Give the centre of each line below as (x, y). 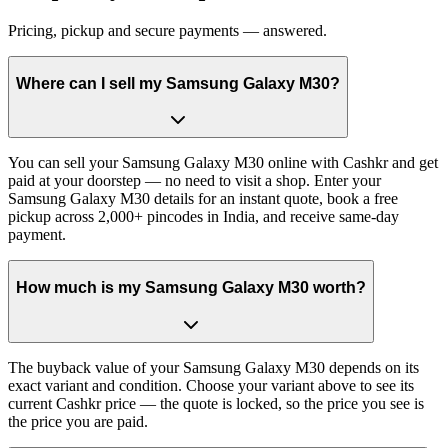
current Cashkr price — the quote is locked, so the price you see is (216, 403)
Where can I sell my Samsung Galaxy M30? (178, 83)
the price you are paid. (78, 421)
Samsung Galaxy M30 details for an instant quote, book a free (203, 199)
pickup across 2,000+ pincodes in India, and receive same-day (203, 217)
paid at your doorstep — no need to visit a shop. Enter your (194, 181)
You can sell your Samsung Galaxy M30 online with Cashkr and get (223, 163)
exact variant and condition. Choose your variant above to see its (211, 385)
